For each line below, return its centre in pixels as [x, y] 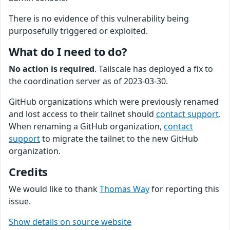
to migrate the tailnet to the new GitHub [119, 139]
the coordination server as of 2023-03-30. [88, 81]
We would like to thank [54, 189]
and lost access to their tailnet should [82, 114]
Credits [28, 172]
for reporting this [184, 189]
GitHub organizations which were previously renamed [114, 102]
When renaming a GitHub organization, [86, 126]
